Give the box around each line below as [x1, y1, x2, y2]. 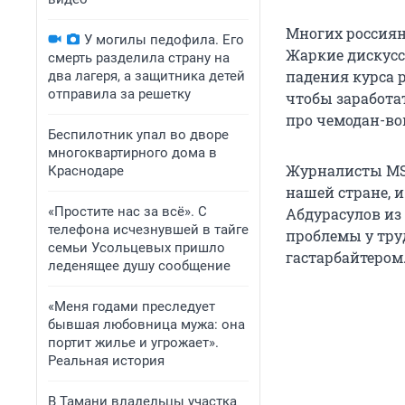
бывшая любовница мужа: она [48, 316, 245, 333]
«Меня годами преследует [48, 298, 215, 315]
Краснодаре [48, 163, 124, 179]
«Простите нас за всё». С [48, 203, 207, 220]
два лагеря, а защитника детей [48, 68, 245, 84]
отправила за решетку [48, 86, 191, 102]
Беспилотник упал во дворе [48, 127, 229, 143]
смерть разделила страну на [48, 50, 230, 66]
